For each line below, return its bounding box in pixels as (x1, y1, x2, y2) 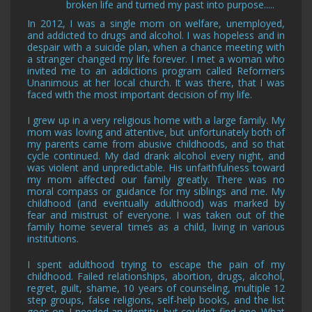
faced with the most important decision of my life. (27, 88, 252, 102)
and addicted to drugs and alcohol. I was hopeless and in (27, 29, 285, 42)
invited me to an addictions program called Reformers (27, 64, 285, 78)
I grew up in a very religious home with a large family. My (27, 114, 285, 127)
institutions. (27, 232, 79, 246)
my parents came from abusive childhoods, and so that (27, 137, 285, 151)
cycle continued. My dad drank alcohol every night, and (27, 149, 285, 163)
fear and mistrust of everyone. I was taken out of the (27, 208, 285, 222)
